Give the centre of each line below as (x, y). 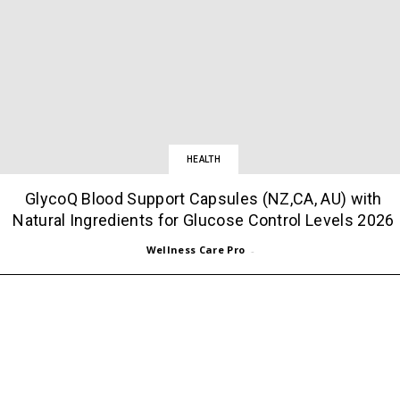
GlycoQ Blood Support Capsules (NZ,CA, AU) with (204, 198)
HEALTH (203, 159)
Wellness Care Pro (196, 249)
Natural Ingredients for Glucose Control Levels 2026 (204, 220)
